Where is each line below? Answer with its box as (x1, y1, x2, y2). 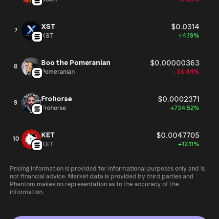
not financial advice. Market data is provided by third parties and (10, 173, 194, 180)
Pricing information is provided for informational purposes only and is (10, 165, 205, 173)
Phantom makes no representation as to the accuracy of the (10, 181, 179, 188)
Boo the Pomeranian (41, 59, 110, 67)
